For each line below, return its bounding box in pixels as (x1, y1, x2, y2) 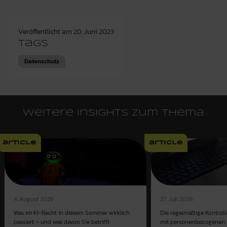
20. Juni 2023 (73, 26, 114, 37)
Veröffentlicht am (18, 26, 73, 37)
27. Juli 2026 (160, 194, 193, 204)
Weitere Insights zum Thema (23, 108, 204, 118)
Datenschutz (24, 56, 60, 66)
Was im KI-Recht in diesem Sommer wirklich (14, 208, 130, 218)
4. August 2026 (14, 194, 54, 204)
